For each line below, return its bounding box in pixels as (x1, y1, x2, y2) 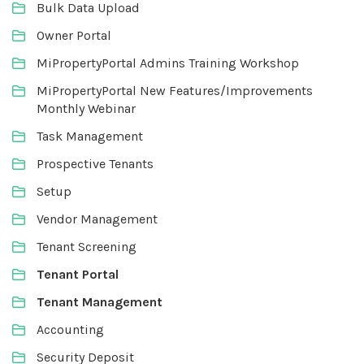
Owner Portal (37, 28, 111, 43)
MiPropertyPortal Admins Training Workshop (37, 55, 299, 71)
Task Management (37, 128, 143, 144)
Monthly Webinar (37, 101, 136, 116)
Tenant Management (37, 294, 162, 310)
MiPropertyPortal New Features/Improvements (37, 83, 313, 98)
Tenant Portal (37, 266, 119, 282)
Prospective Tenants (37, 156, 154, 171)
